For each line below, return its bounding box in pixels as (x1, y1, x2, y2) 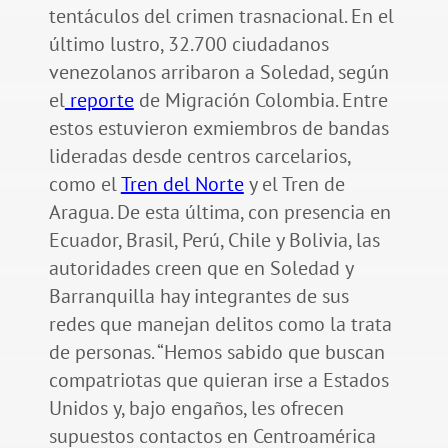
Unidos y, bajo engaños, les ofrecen (48, 395, 344, 422)
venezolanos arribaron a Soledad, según (48, 59, 389, 86)
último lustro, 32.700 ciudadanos (48, 31, 329, 58)
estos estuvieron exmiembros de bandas (48, 115, 389, 142)
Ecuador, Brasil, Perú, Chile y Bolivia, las (48, 227, 380, 254)
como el (48, 171, 121, 198)
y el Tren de (243, 171, 345, 198)
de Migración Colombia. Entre (133, 87, 388, 114)
